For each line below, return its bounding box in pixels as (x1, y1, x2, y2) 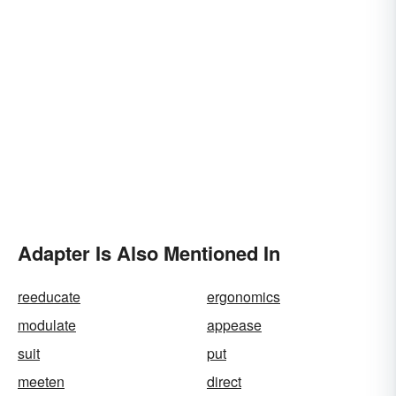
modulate (18, 314, 76, 335)
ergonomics (207, 286, 280, 307)
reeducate (18, 286, 80, 307)
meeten (18, 370, 65, 392)
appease (207, 314, 262, 335)
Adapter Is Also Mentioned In (18, 238, 280, 267)
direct (207, 370, 241, 392)
